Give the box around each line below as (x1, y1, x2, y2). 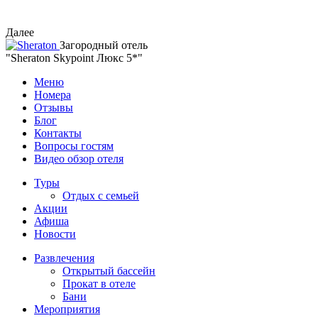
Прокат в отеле (62, 277, 136, 290)
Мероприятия (34, 302, 100, 315)
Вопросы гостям (34, 139, 114, 152)
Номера (34, 88, 71, 101)
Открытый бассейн (62, 264, 155, 277)
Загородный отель (60, 38, 148, 51)
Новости (34, 227, 76, 240)
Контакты (34, 126, 82, 139)
